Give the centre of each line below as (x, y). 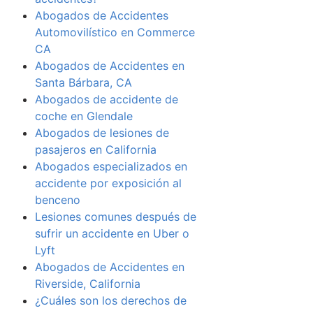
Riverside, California (87, 284)
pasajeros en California (95, 150)
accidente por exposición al (108, 183)
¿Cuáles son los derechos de (110, 300)
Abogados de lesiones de (102, 133)
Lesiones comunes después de (115, 217)
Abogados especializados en (111, 166)
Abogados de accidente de (106, 99)
